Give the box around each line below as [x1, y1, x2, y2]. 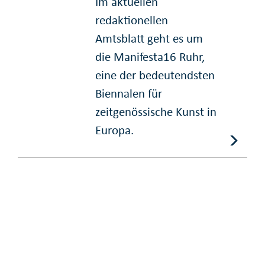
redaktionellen [95, 12, 169, 28]
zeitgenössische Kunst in [95, 104, 217, 120]
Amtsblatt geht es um [95, 31, 203, 47]
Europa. [95, 122, 134, 138]
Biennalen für [95, 86, 163, 102]
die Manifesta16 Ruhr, [95, 49, 205, 65]
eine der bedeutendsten [95, 67, 215, 83]
